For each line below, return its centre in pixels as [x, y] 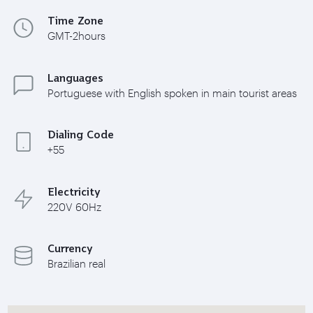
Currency [70, 248]
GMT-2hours [76, 36]
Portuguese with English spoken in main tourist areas [172, 93]
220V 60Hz [74, 206]
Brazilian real [76, 264]
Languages [75, 77]
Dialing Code [80, 134]
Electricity [74, 191]
